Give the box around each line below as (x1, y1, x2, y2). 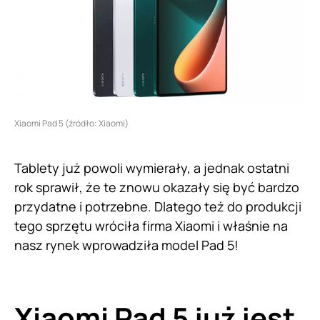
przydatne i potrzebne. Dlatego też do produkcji (14, 198, 301, 216)
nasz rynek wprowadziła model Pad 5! (14, 236, 239, 254)
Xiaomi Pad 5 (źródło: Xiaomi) (14, 117, 129, 130)
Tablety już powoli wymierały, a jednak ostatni (14, 159, 289, 177)
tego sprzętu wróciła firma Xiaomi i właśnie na (14, 217, 288, 235)
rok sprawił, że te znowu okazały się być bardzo (14, 179, 299, 196)
